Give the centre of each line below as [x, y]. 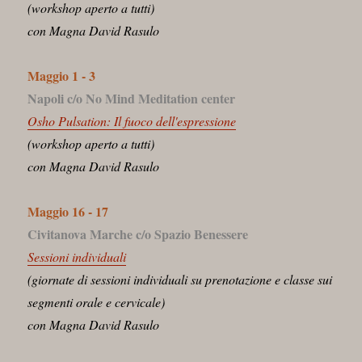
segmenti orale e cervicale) [97, 301]
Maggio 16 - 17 [68, 211]
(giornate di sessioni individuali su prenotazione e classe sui [180, 279]
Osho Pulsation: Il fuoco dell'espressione [132, 120]
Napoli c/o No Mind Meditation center [132, 98]
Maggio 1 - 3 [62, 75]
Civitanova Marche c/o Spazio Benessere [138, 234]
